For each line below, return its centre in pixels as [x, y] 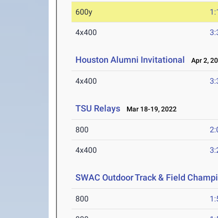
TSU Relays [98, 109]
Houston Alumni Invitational [130, 60]
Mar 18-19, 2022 [150, 109]
